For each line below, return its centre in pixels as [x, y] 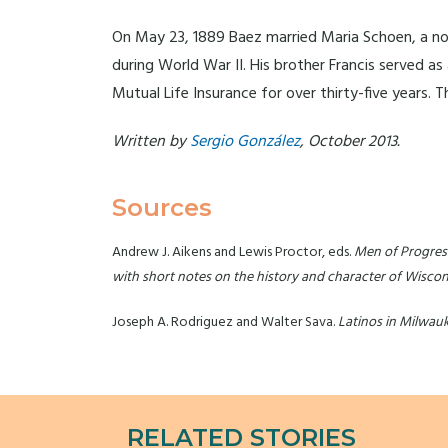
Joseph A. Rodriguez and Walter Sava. [225, 322]
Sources [162, 207]
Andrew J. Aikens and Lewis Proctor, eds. [233, 252]
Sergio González [245, 142]
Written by [151, 142]
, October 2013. [350, 142]
